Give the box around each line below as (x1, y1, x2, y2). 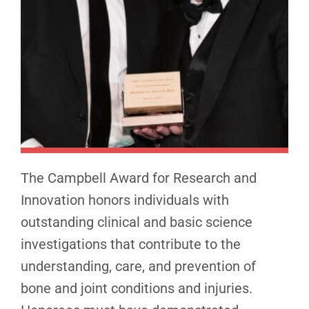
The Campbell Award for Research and (21, 169, 257, 186)
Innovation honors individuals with (21, 191, 229, 208)
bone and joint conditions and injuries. (21, 279, 252, 297)
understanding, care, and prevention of (21, 257, 256, 275)
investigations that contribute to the (21, 235, 241, 252)
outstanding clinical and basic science (21, 213, 252, 230)
